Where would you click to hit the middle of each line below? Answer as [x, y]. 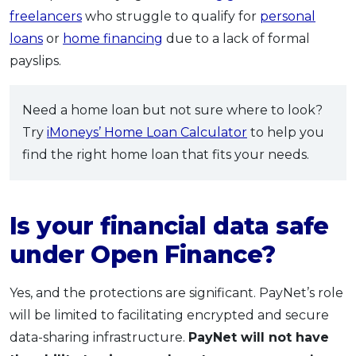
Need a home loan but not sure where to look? [172, 110]
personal [288, 16]
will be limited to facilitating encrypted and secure [169, 315]
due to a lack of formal [236, 38]
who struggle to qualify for [171, 16]
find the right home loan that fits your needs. [166, 154]
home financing [113, 38]
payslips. [35, 60]
